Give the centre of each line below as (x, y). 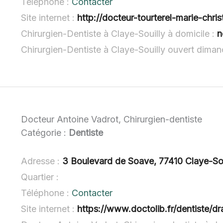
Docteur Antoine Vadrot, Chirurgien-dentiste (112, 119)
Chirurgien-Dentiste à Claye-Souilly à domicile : (119, 34)
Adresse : (42, 161)
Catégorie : (45, 133)
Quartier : (40, 177)
